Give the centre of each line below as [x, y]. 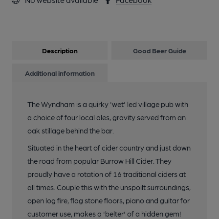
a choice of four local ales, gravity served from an [107, 117]
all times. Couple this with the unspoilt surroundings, [109, 187]
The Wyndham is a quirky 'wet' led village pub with [108, 104]
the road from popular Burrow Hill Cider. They [99, 161]
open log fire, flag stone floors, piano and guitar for [109, 200]
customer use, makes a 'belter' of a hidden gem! [104, 214]
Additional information [60, 73]
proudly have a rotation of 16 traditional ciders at [107, 174]
